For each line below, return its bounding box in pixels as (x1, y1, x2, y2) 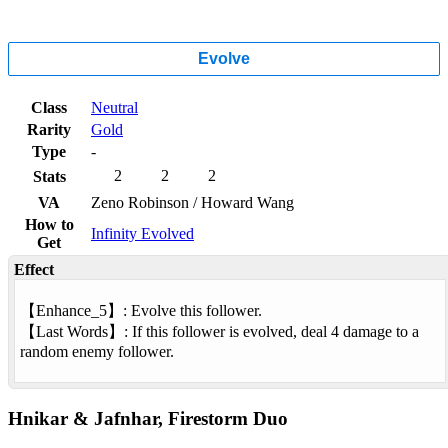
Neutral (91, 99, 138, 117)
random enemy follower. (20, 343, 174, 361)
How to (24, 216, 74, 234)
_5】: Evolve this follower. (91, 302, 262, 320)
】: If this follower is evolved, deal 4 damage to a (108, 323, 419, 341)
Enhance (36, 302, 91, 320)
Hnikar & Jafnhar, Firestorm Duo (8, 408, 288, 430)
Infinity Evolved (91, 225, 194, 243)
